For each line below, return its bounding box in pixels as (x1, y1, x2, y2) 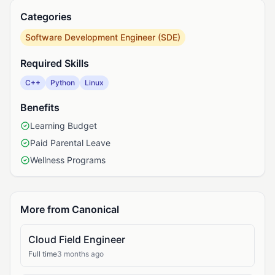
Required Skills (20, 57, 89, 69)
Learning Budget (30, 120, 97, 131)
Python (50, 78, 75, 87)
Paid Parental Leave (30, 137, 110, 148)
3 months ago (57, 249, 104, 258)
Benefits (20, 101, 60, 114)
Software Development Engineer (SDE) (25, 32, 180, 42)
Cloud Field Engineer (28, 233, 125, 246)
